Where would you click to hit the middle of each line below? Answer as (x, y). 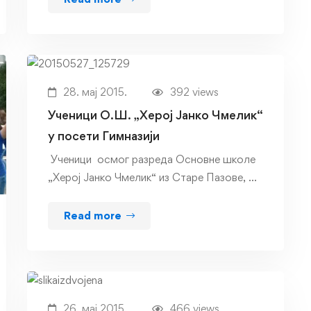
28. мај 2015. (95, 92)
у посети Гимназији (104, 136)
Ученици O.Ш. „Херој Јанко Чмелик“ (155, 115)
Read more (93, 216)
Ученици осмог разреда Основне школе (152, 160)
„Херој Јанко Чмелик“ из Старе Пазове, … (152, 178)
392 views (194, 92)
